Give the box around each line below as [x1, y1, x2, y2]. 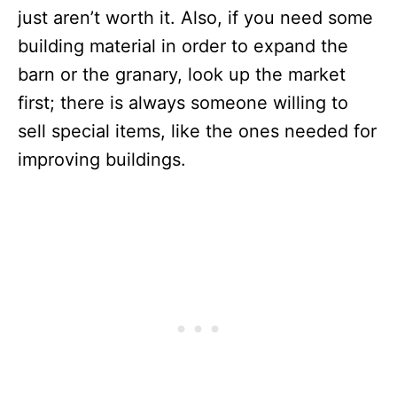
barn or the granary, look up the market [18, 64, 346, 86]
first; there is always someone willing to [18, 92, 348, 114]
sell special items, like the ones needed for [18, 121, 377, 143]
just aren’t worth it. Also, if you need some [18, 7, 373, 29]
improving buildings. [18, 149, 186, 171]
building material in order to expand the [18, 35, 348, 58]
